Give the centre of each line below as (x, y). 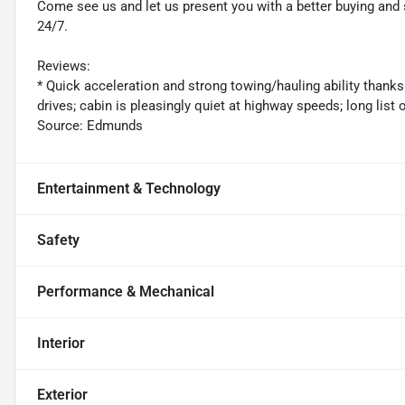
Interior (61, 344)
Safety (58, 240)
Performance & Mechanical (126, 292)
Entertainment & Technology (129, 189)
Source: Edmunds (90, 126)
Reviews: (64, 66)
